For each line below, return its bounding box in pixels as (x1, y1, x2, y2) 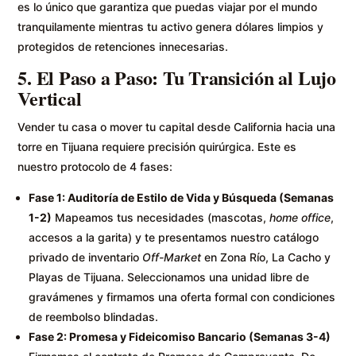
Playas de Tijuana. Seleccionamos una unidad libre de (29, 269, 310, 284)
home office (269, 210, 331, 224)
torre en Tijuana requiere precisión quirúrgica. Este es (17, 139, 297, 153)
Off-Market (142, 250, 202, 264)
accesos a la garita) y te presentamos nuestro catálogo (29, 230, 319, 244)
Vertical (17, 83, 82, 112)
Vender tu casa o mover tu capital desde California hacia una (17, 119, 336, 133)
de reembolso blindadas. (29, 309, 159, 323)
